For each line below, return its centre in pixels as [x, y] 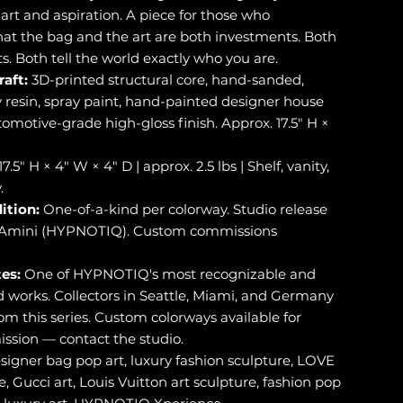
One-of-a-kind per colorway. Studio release [183, 209]
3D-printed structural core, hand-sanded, [166, 79]
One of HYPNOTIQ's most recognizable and [168, 273]
